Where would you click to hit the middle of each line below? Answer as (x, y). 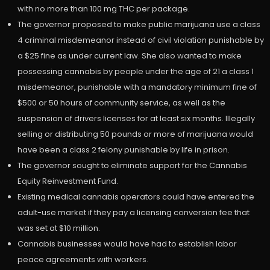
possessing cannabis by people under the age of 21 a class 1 (135, 72)
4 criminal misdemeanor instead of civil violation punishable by (140, 40)
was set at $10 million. (58, 228)
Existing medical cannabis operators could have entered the (136, 197)
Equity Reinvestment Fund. (67, 181)
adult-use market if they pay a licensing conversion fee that (133, 213)
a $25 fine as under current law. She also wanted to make (129, 56)
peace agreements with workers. (83, 260)
